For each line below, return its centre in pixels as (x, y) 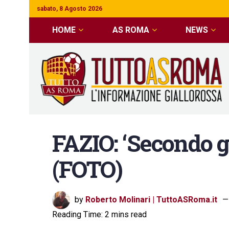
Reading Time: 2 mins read (99, 214)
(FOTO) (87, 169)
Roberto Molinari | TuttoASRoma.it (151, 199)
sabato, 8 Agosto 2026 (70, 9)
